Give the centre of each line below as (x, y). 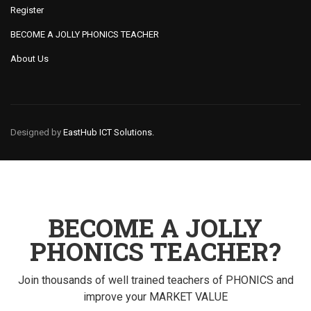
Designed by (37, 132)
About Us (30, 58)
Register (27, 10)
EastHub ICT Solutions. (109, 132)
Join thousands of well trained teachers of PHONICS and (155, 280)
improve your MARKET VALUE (155, 296)
